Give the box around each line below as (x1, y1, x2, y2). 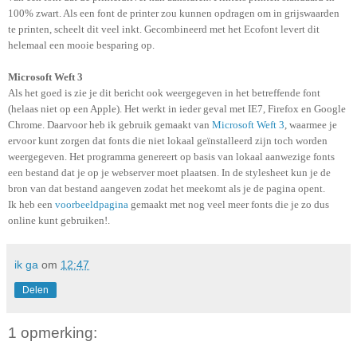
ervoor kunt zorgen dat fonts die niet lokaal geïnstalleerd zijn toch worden (8, 134, 328, 147)
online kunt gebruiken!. (8, 214, 110, 226)
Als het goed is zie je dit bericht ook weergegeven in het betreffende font (8, 86, 320, 99)
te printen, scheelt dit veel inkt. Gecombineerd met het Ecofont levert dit (8, 22, 320, 35)
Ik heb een (8, 198, 55, 210)
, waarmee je (284, 118, 337, 131)
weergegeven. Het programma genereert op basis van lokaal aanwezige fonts (8, 150, 335, 163)
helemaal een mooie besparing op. (8, 38, 155, 51)
